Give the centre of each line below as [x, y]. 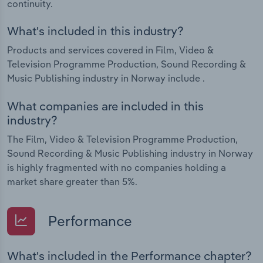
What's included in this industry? [95, 31]
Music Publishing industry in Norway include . [106, 78]
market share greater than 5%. [72, 181]
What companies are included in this [105, 106]
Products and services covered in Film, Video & [110, 50]
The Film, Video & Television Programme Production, [122, 139]
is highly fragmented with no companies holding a [117, 167]
